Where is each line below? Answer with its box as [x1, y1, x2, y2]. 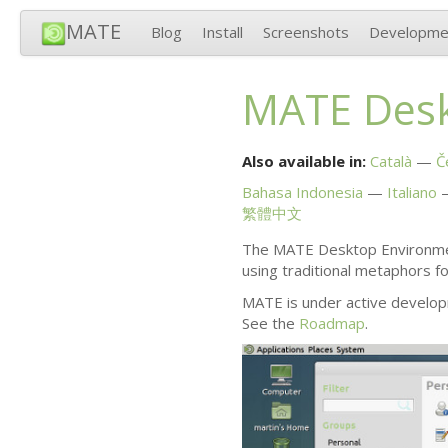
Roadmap [298, 312, 365, 333]
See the [241, 312, 299, 333]
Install [202, 22, 243, 42]
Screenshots [263, 22, 349, 42]
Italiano [386, 182, 437, 203]
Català [369, 151, 412, 172]
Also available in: [241, 151, 366, 172]
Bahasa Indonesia [241, 182, 363, 203]
